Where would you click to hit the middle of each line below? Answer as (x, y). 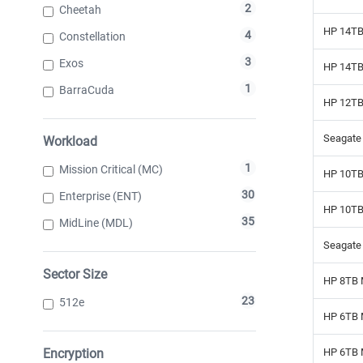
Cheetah (80, 9)
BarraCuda (87, 90)
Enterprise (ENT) (100, 196)
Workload (70, 141)
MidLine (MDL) (96, 222)
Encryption (73, 353)
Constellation (92, 36)
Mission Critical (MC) (111, 169)
